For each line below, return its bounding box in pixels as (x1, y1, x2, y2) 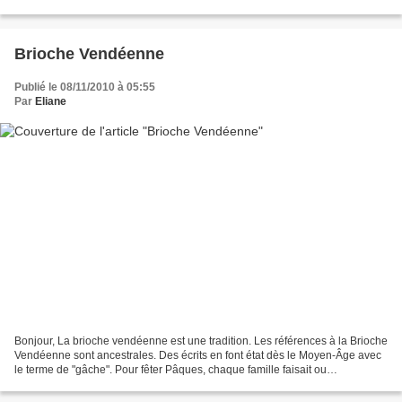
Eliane (35, 94, 66, 108)
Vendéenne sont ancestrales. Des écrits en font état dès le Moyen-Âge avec (14, 349, 381, 363)
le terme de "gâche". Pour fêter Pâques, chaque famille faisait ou (14, 363, 327, 377)
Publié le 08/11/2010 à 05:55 (14, 80, 155, 93)
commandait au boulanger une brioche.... (14, 378, 214, 391)
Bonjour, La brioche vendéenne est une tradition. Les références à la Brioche (14, 335, 388, 348)
